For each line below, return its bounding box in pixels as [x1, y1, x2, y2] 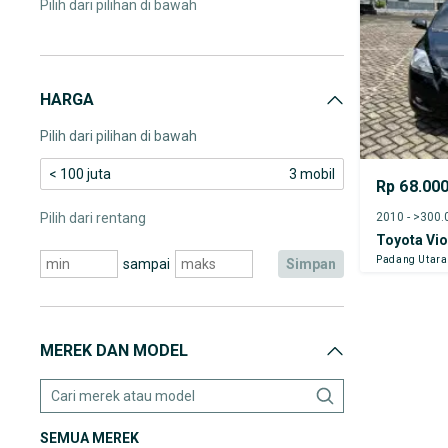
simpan [295, 256, 336, 272]
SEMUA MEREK [40, 430, 139, 446]
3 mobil [289, 166, 335, 182]
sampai [122, 256, 170, 272]
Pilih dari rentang [40, 210, 146, 226]
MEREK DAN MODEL [40, 341, 188, 360]
